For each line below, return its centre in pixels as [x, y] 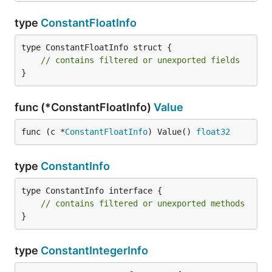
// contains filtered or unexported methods [143, 203]
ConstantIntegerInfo [94, 250]
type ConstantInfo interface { [92, 191]
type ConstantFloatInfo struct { [97, 47]
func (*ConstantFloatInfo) [84, 107]
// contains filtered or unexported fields [140, 60]
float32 [213, 132]
